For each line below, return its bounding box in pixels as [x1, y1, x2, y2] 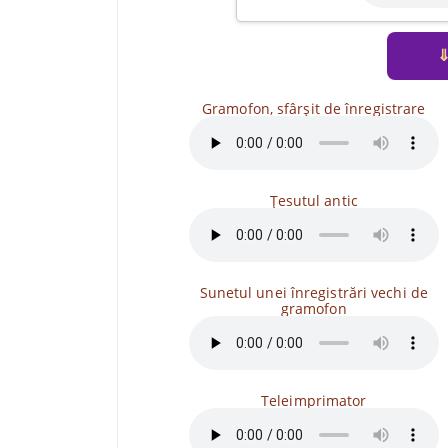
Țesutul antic [269, 191, 358, 210]
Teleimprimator [261, 391, 367, 410]
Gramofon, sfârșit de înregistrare [202, 99, 426, 118]
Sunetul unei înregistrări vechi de [199, 283, 428, 302]
